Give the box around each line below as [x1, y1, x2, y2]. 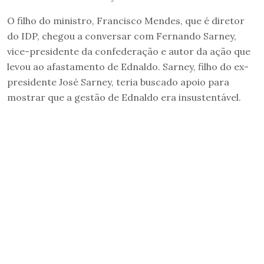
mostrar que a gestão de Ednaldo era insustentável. [7, 91, 241, 104]
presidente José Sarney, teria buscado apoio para [7, 76, 229, 88]
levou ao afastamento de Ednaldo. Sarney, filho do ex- [7, 61, 249, 73]
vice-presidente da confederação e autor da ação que [7, 45, 250, 58]
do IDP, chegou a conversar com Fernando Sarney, [7, 30, 236, 42]
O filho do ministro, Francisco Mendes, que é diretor [7, 15, 245, 27]
